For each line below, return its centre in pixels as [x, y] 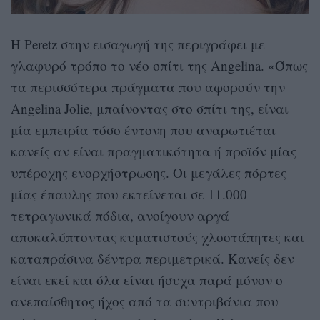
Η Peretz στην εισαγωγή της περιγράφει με [138, 44]
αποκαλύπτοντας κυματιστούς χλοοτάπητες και [157, 236]
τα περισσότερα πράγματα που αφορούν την [148, 86]
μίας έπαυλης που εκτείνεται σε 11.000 [129, 194]
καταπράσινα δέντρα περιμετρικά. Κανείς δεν [152, 258]
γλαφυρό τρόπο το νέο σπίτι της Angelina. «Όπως [159, 65]
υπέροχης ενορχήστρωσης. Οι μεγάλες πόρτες [149, 172]
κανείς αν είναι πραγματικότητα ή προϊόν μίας [154, 151]
